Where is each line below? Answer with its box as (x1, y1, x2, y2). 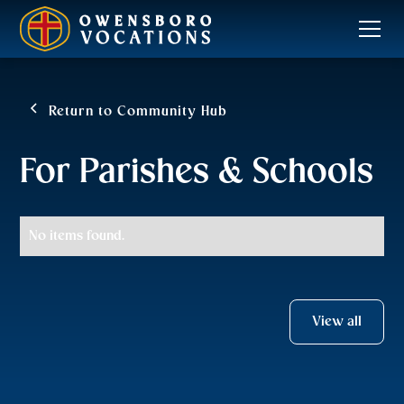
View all (311, 315, 362, 329)
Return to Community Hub (49, 105, 228, 119)
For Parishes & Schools (20, 155, 374, 190)
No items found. (29, 229, 125, 243)
